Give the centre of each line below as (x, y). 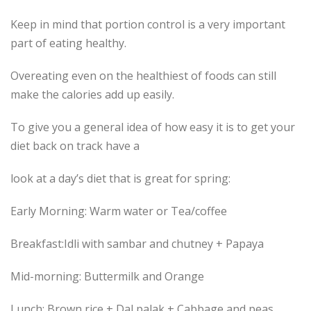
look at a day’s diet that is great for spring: (120, 179)
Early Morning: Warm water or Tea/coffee (119, 211)
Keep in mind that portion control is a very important (148, 25)
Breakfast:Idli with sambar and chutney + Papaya (137, 244)
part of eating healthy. (68, 43)
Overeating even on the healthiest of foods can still (143, 76)
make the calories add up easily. (92, 95)
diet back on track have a (75, 146)
